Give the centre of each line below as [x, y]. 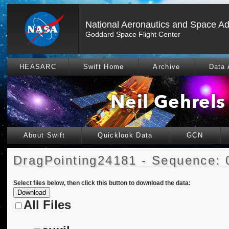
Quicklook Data [125, 135]
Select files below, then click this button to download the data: [102, 183]
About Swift [44, 135]
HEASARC [38, 67]
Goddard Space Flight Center [133, 34]
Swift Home [104, 67]
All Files [47, 205]
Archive [167, 67]
